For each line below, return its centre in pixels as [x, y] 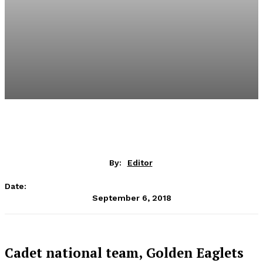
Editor [140, 163]
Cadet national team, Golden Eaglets [124, 252]
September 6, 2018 [131, 198]
